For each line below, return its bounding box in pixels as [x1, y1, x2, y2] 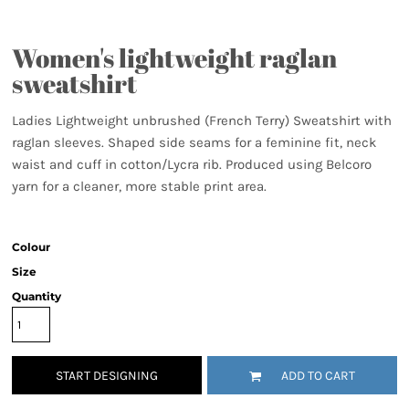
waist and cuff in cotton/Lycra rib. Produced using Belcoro [12, 156, 372, 173]
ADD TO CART [281, 368, 355, 384]
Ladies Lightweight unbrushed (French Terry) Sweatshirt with [12, 112, 392, 129]
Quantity [12, 289, 61, 303]
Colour [12, 240, 50, 254]
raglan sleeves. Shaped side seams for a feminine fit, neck [12, 134, 376, 151]
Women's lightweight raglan [12, 40, 337, 75]
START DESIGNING [56, 368, 158, 384]
